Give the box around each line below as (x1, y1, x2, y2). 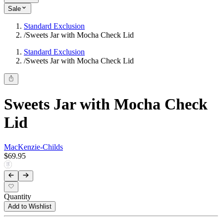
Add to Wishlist (8, 203, 52, 211)
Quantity (4, 192, 31, 201)
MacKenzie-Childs (4, 142, 63, 151)
